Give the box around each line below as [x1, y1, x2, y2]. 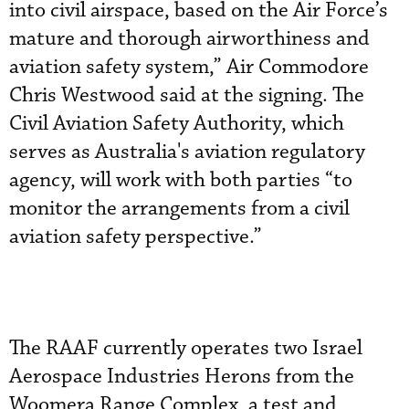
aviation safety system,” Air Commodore [9, 53, 369, 80]
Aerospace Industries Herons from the [9, 362, 354, 390]
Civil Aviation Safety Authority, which [9, 110, 344, 137]
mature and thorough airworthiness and [9, 25, 370, 52]
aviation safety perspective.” [9, 223, 262, 250]
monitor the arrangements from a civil [9, 194, 350, 222]
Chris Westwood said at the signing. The [9, 81, 364, 109]
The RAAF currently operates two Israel [9, 334, 362, 362]
